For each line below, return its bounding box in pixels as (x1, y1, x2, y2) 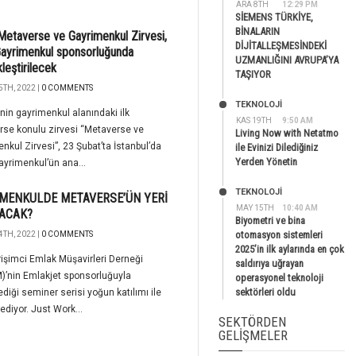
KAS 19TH (236, 116, 272, 125)
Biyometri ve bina (235, 215, 305, 226)
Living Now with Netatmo (235, 127, 339, 139)
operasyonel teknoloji (235, 272, 323, 284)
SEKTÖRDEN (219, 314, 286, 330)
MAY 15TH (236, 203, 274, 212)
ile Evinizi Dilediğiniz (235, 141, 318, 153)
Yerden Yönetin (235, 156, 297, 168)
